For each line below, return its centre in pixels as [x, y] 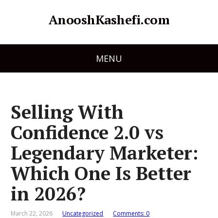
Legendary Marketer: [105, 153]
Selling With [67, 112]
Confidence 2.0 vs [87, 132]
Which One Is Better [101, 173]
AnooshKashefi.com [109, 19]
